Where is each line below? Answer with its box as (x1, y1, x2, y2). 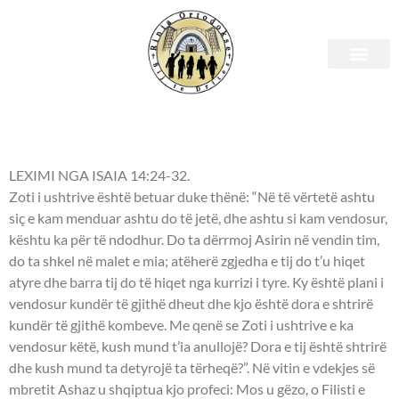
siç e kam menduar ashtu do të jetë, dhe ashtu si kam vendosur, (9, 209, 387, 227)
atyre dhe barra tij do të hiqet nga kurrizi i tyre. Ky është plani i (9, 273, 384, 291)
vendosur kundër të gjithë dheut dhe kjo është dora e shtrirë (9, 295, 373, 313)
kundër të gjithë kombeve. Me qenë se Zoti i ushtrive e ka (9, 316, 354, 334)
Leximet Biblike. (9, 97, 217, 135)
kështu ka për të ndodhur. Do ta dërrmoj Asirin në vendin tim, (9, 231, 379, 248)
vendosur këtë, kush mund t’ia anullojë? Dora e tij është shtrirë (9, 338, 387, 355)
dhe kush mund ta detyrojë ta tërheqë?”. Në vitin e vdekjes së (9, 359, 375, 377)
